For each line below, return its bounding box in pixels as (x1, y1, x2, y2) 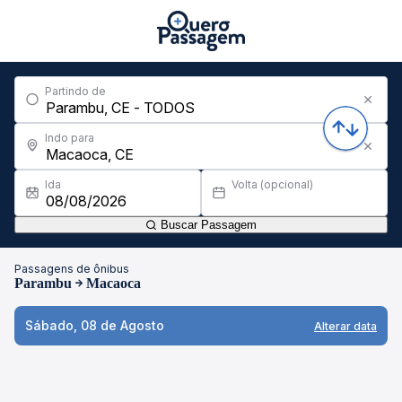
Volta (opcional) (232, 178, 313, 191)
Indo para (45, 131, 94, 144)
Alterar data (314, 319, 377, 333)
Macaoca (86, 275, 141, 291)
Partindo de (45, 84, 106, 98)
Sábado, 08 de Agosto (25, 318, 164, 333)
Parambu (14, 275, 72, 291)
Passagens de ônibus (14, 262, 129, 275)
